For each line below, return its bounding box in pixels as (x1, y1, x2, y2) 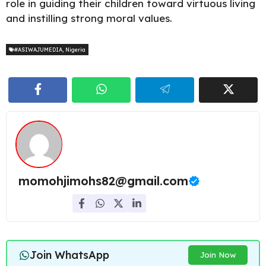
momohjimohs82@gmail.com (18, 173, 189, 188)
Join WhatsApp (29, 248, 109, 262)
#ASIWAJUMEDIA (14, 46, 62, 53)
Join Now (199, 250, 236, 260)
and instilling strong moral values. (6, 12, 172, 25)
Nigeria (65, 46, 85, 53)
